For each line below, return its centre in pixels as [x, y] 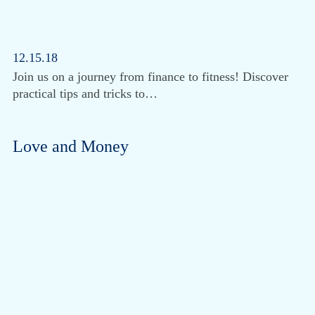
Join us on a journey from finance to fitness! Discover [150, 77]
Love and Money [71, 147]
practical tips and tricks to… [85, 94]
